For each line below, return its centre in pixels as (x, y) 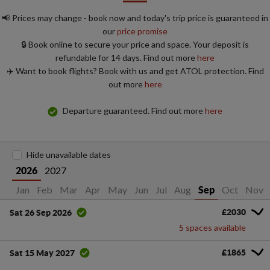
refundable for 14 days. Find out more (126, 58)
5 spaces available (212, 228)
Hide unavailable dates (69, 155)
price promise (142, 31)
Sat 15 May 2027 (42, 253)
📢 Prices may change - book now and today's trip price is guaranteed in (135, 18)
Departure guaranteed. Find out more (134, 111)
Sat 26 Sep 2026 (41, 212)
